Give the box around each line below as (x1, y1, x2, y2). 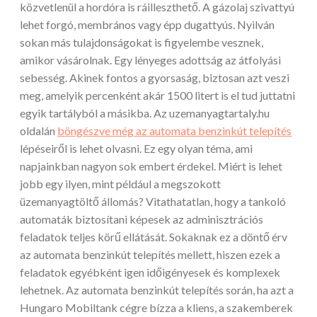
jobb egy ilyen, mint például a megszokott (20, 177, 221, 191)
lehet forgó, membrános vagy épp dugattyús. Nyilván (20, 18, 275, 32)
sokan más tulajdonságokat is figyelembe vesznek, (20, 35, 263, 50)
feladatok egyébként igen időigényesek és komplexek (20, 265, 280, 279)
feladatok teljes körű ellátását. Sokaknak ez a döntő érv (20, 230, 287, 244)
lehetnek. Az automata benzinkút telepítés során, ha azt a (20, 283, 294, 297)
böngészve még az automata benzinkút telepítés (57, 124, 292, 138)
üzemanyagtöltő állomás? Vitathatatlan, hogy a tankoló (20, 195, 286, 209)
